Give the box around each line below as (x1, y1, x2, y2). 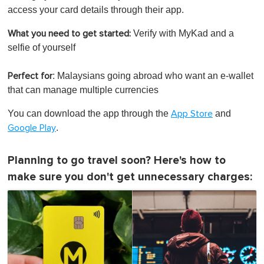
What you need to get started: (8, 29, 133, 39)
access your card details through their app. (8, 5, 184, 15)
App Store (171, 109, 213, 119)
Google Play (8, 123, 56, 133)
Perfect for (8, 71, 52, 81)
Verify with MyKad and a (133, 28, 234, 39)
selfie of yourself (8, 42, 78, 53)
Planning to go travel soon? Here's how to (8, 154, 226, 168)
